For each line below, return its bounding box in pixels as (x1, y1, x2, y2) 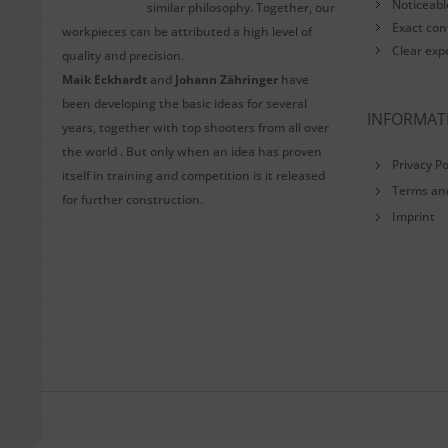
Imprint (392, 208, 435, 225)
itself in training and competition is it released (62, 167, 325, 184)
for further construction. (62, 191, 203, 208)
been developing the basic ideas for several (62, 95, 307, 112)
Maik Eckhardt (62, 71, 147, 88)
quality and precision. (62, 47, 184, 64)
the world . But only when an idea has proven (62, 143, 322, 160)
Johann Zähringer (175, 71, 278, 88)
